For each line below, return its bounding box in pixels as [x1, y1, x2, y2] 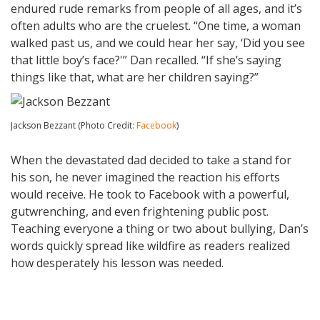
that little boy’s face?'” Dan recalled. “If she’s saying [11, 51, 281, 68]
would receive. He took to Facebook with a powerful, [11, 186, 289, 202]
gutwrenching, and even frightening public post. [11, 203, 269, 219]
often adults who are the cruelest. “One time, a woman [11, 17, 301, 34]
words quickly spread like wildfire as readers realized [11, 237, 290, 254]
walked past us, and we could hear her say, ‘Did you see [11, 34, 305, 51]
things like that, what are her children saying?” [11, 69, 259, 85]
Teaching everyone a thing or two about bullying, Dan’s [11, 220, 309, 236]
